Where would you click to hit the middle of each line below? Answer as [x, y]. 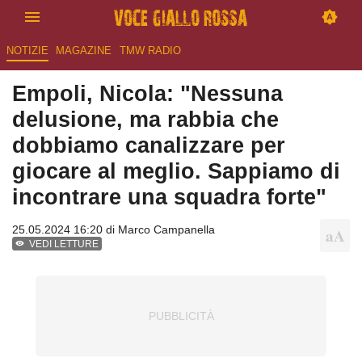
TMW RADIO [150, 51]
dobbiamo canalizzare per [149, 145]
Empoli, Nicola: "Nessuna [147, 94]
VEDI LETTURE [64, 244]
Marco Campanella [166, 230]
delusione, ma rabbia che [145, 120]
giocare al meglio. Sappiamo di [176, 171]
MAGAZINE [84, 51]
